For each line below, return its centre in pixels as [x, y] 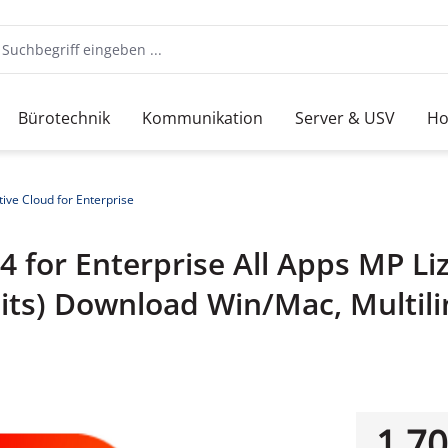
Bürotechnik [64, 117]
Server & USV [345, 117]
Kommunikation [202, 117]
